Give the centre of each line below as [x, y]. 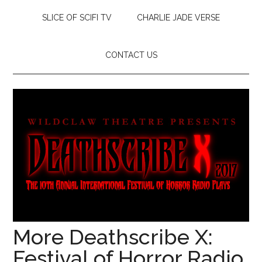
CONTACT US [131, 55]
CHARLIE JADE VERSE [178, 18]
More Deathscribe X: [113, 237]
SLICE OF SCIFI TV [77, 18]
